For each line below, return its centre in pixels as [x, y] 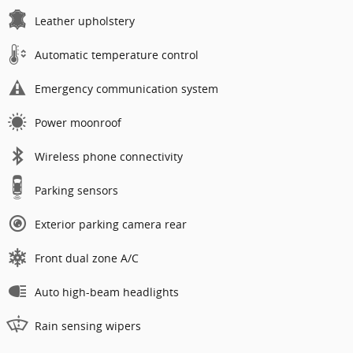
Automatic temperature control [117, 54]
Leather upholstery [85, 20]
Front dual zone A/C [87, 258]
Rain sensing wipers [88, 325]
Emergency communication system [126, 88]
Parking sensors [76, 190]
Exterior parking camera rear [111, 224]
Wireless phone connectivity [109, 156]
